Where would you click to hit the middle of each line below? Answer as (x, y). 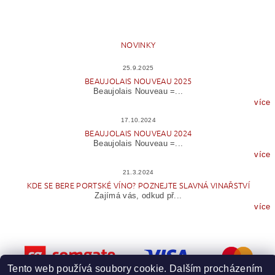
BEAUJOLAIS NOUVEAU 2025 (138, 80)
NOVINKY (138, 44)
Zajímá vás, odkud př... (138, 195)
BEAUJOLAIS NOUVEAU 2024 (138, 133)
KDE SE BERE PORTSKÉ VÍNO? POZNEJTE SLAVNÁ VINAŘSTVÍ (138, 185)
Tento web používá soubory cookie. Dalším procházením (135, 269)
